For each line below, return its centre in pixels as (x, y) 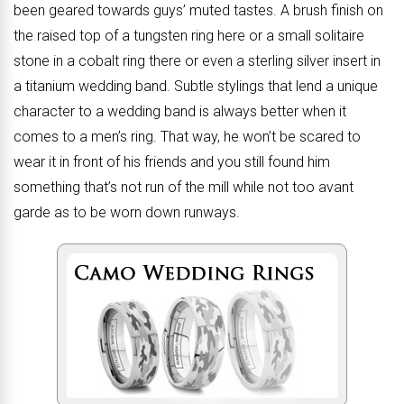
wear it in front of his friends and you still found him (172, 162)
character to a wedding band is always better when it (180, 111)
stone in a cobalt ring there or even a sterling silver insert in (197, 61)
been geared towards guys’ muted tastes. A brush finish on (198, 10)
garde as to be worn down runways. (127, 212)
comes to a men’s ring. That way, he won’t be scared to (187, 137)
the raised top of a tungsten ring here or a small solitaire (189, 36)
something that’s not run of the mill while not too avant (184, 187)
